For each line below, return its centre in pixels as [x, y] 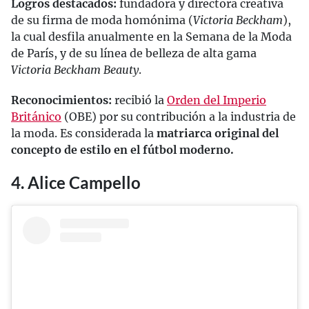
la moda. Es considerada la [84, 133]
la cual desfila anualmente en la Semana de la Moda [151, 37]
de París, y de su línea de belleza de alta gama [134, 53]
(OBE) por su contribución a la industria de [179, 117]
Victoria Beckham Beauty [75, 70]
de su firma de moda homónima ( [102, 20]
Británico [36, 117]
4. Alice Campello [76, 183]
